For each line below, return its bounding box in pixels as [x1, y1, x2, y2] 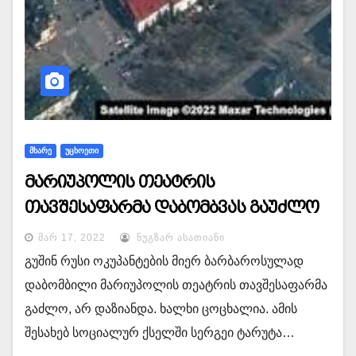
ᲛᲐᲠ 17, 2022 [38, 232, 106, 243]
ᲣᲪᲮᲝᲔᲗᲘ [65, 146, 99, 155]
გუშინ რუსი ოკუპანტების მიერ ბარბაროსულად [25, 254, 307, 268]
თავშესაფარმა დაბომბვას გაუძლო [25, 198, 319, 217]
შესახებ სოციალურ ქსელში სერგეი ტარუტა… [25, 326, 295, 339]
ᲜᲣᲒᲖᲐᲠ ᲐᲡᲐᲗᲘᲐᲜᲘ [133, 232, 225, 243]
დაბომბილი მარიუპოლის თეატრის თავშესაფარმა [25, 278, 327, 292]
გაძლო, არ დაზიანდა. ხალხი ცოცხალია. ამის [25, 302, 297, 315]
